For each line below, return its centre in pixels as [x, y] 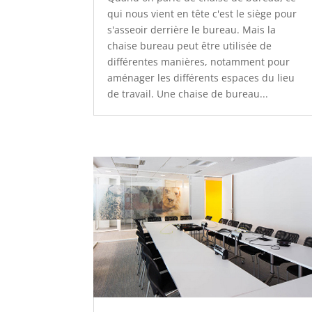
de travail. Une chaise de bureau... [188, 93]
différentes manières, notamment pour [199, 61]
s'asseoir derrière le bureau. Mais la [192, 29]
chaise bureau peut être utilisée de [190, 45]
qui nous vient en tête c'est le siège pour [202, 13]
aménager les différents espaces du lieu [201, 77]
